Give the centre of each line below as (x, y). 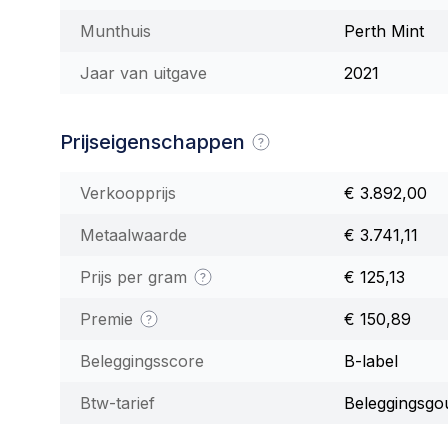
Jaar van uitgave (143, 73)
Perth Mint (384, 31)
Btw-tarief (117, 403)
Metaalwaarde (133, 235)
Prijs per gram (136, 277)
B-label (371, 361)
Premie (109, 319)
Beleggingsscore (142, 361)
